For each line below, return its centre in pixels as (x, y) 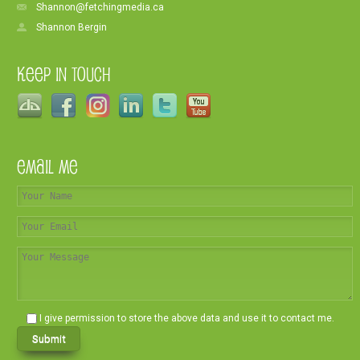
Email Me (48, 166)
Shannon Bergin (72, 27)
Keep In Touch (64, 74)
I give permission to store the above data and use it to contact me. (187, 318)
